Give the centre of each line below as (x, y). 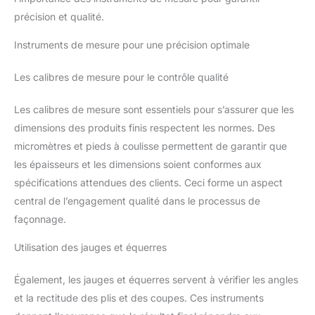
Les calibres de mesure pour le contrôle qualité (121, 77)
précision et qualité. (59, 17)
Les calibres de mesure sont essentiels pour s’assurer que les (154, 110)
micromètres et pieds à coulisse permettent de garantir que (150, 146)
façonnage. (40, 219)
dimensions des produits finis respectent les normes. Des (144, 128)
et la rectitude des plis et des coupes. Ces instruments (139, 298)
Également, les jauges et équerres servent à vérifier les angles (156, 280)
